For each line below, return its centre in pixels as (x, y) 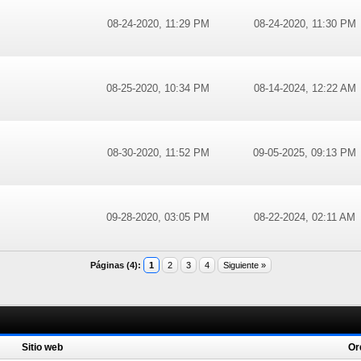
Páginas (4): (115, 265)
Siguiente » (244, 265)
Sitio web (42, 347)
